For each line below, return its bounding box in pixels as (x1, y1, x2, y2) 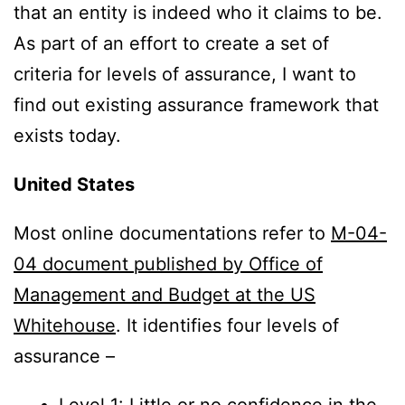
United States (14, 174, 135, 196)
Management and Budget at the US (14, 284, 316, 306)
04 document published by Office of (14, 253, 323, 276)
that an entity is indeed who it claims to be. (14, 2, 382, 24)
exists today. (14, 125, 121, 147)
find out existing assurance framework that (14, 94, 379, 117)
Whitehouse (14, 315, 116, 337)
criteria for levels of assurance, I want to (14, 63, 356, 86)
